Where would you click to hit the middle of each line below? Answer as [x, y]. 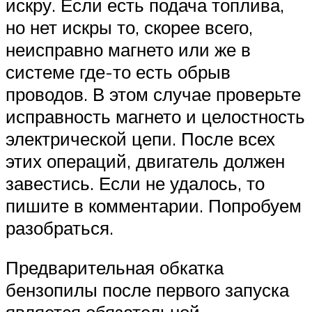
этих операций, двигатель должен [145, 161]
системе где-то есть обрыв [118, 71]
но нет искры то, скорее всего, [129, 27]
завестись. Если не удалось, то [135, 183]
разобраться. [60, 227]
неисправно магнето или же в [128, 49]
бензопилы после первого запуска [147, 290]
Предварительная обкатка [115, 268]
